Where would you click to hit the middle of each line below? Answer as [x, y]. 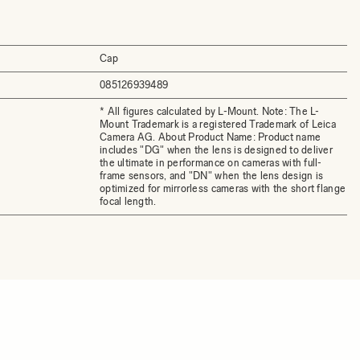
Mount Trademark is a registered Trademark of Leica [218, 124]
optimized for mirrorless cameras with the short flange [223, 188]
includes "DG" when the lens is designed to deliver [216, 150]
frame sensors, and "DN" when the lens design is [212, 176]
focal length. [128, 201]
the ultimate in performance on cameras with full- [211, 163]
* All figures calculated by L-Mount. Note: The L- [210, 111]
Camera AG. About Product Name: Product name [211, 137]
